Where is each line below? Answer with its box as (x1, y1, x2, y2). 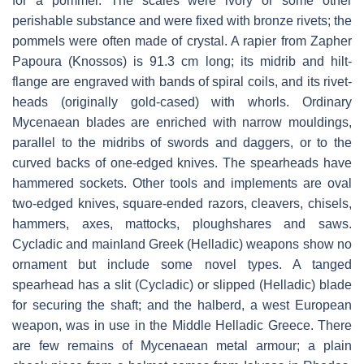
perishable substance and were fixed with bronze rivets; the (12, 14, 352, 28)
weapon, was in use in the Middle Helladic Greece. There (12, 318, 352, 333)
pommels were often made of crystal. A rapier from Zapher (12, 34, 352, 49)
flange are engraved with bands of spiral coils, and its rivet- (12, 75, 352, 89)
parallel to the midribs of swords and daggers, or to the (12, 136, 352, 150)
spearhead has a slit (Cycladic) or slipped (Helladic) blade (12, 278, 352, 292)
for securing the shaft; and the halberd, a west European (12, 298, 352, 313)
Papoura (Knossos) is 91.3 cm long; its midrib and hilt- (12, 54, 352, 69)
